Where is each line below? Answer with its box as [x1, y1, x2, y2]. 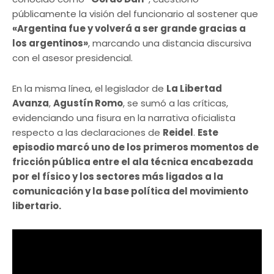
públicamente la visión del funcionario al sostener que [12, 7, 258, 20]
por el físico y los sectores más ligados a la [12, 169, 223, 183]
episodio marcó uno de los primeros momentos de [12, 140, 259, 154]
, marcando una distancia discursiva [88, 36, 251, 50]
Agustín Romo [53, 96, 123, 109]
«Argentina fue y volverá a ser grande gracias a [12, 21, 246, 35]
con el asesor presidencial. [12, 51, 133, 64]
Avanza [12, 96, 49, 109]
